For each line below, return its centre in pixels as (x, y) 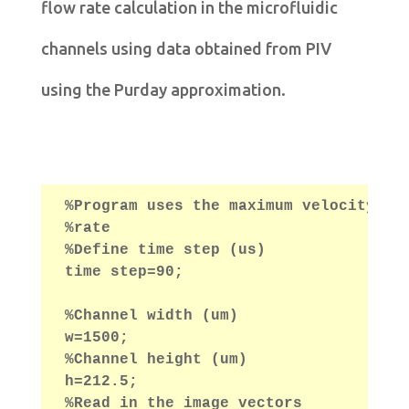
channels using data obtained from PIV (186, 49)
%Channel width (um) (151, 316)
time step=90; (124, 273)
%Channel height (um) (156, 360)
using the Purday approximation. (163, 90)
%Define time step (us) (165, 251)
